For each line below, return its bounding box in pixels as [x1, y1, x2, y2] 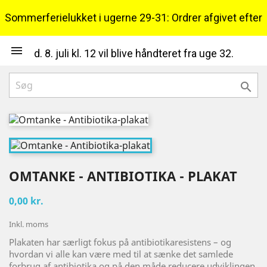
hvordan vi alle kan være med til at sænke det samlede [9, 247, 233, 260]
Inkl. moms [9, 218, 48, 229]
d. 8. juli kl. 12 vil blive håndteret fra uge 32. [33, 47, 234, 60]
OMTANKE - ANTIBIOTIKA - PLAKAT [9, 166, 237, 185]
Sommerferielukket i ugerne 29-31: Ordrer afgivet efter [5, 11, 262, 24]
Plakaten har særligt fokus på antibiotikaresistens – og [9, 235, 231, 248]
